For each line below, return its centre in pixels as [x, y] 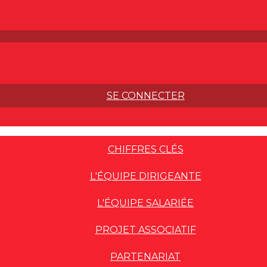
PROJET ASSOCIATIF [145, 230]
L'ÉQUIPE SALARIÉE [145, 203]
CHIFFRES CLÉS [145, 149]
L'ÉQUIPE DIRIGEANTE [145, 176]
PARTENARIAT [145, 257]
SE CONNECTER [145, 96]
